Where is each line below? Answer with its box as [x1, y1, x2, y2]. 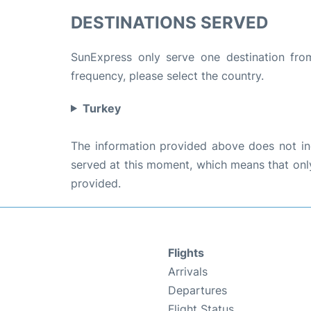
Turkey [82, 101, 121, 115]
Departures [168, 283, 227, 297]
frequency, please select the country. [71, 68, 264, 83]
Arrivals [168, 264, 208, 278]
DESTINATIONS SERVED [71, 12, 268, 33]
